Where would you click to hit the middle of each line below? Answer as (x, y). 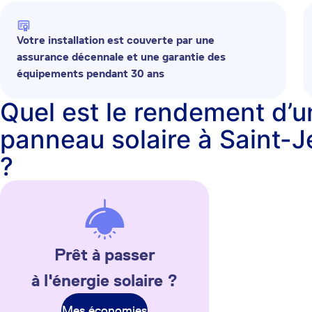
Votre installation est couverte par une (116, 40)
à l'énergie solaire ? (104, 280)
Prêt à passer (104, 255)
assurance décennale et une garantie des (121, 57)
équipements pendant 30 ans (91, 73)
